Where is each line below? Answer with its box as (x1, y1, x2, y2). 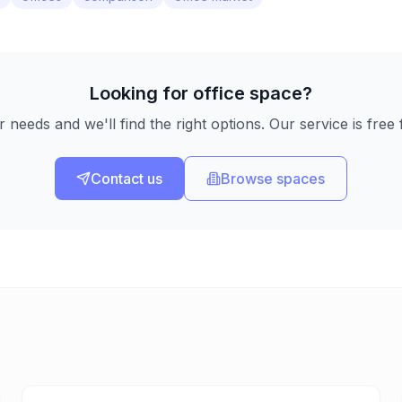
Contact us (91, 170, 162, 188)
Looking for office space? (90, 83, 312, 105)
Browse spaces (221, 170, 325, 188)
